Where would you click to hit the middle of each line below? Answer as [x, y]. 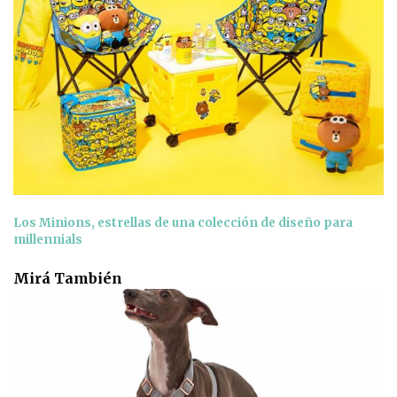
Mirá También [68, 279]
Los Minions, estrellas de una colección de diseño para [183, 222]
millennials [48, 239]
